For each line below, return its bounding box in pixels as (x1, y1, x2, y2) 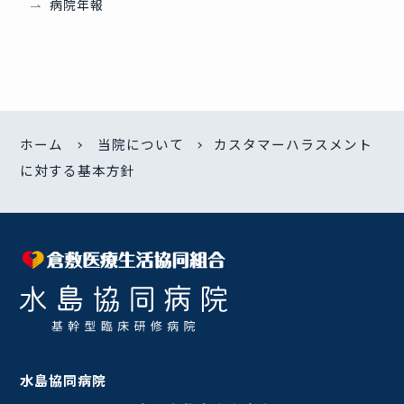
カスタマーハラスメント (214, 134, 373, 154)
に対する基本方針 (20, 161, 136, 180)
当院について (94, 134, 188, 154)
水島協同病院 (20, 370, 107, 390)
